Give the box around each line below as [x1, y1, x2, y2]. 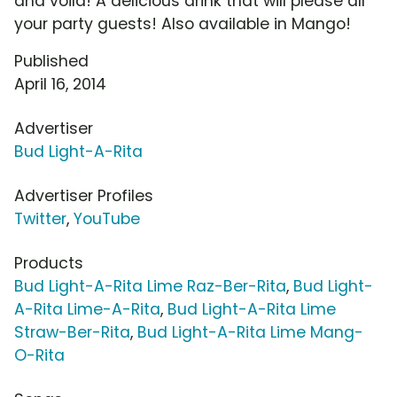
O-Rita [14, 345, 65, 367]
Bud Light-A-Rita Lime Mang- [137, 322, 363, 344]
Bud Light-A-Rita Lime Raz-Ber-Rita [14, 276, 286, 298]
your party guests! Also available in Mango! [14, 13, 351, 35]
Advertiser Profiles [14, 185, 153, 207]
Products [14, 253, 83, 275]
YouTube [74, 208, 140, 230]
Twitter [14, 208, 66, 230]
